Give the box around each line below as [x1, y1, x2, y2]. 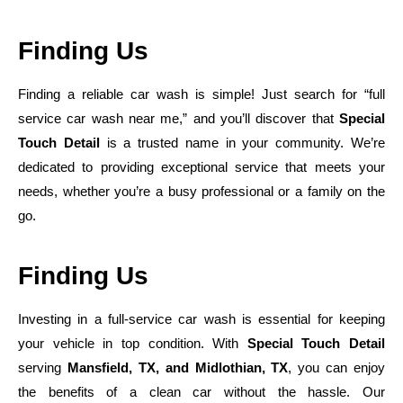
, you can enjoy [288, 359, 385, 375]
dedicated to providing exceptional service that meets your [18, 158, 385, 175]
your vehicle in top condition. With [18, 335, 247, 351]
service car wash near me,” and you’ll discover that [18, 110, 339, 126]
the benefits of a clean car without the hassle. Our [18, 383, 385, 399]
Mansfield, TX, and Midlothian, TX [67, 359, 289, 375]
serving [18, 359, 67, 375]
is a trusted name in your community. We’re [99, 134, 386, 150]
